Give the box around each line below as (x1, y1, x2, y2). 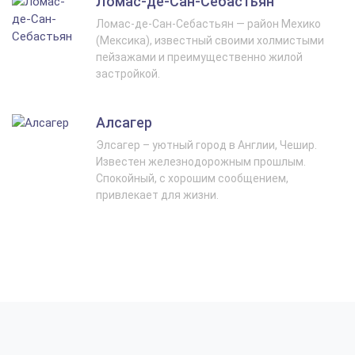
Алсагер (96, 114, 152, 131)
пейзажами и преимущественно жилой (96, 51, 303, 63)
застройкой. (96, 67, 160, 80)
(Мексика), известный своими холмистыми (96, 34, 324, 47)
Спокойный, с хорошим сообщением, (96, 172, 288, 185)
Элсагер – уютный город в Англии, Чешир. (96, 139, 317, 151)
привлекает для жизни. (96, 189, 219, 201)
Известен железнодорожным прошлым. (96, 155, 306, 168)
